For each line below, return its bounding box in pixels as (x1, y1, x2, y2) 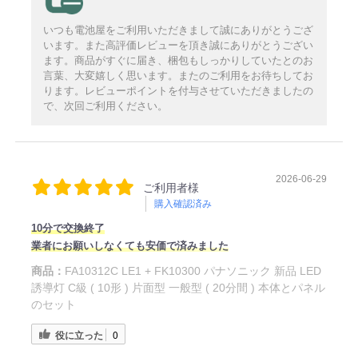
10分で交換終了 (30, 222, 105, 235)
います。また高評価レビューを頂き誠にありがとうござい (42, 39, 313, 52)
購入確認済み (153, 198, 212, 210)
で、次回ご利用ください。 (42, 100, 168, 113)
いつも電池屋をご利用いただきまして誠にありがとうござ (42, 24, 313, 37)
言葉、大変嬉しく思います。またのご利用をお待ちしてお (42, 70, 313, 82)
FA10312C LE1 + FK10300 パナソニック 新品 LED (64, 265, 321, 278)
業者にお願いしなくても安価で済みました (30, 240, 229, 253)
